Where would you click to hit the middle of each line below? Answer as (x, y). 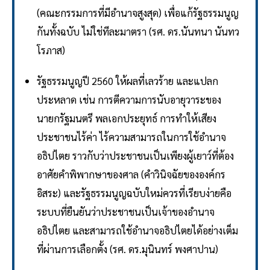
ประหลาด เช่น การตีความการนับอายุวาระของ (129, 100)
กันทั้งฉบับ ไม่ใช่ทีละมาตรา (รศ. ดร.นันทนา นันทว (138, 32)
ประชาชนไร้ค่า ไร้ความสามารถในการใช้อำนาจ (131, 137)
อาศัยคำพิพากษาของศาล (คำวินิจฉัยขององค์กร (131, 174)
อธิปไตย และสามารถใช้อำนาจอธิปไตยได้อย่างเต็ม (137, 231)
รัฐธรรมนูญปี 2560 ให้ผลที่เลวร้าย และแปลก (127, 81)
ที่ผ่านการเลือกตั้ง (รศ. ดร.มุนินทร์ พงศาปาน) (127, 249)
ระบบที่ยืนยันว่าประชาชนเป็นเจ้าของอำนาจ (125, 212)
